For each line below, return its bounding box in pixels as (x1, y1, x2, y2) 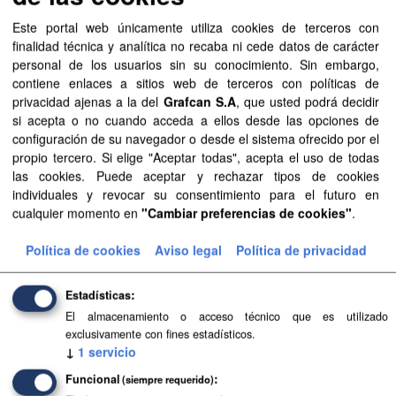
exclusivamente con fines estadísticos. (65, 325, 255, 342)
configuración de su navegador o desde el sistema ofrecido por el (12, 129, 379, 148)
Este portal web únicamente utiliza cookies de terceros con (12, 18, 379, 36)
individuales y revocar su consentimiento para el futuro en (12, 185, 379, 203)
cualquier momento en (12, 203, 141, 222)
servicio (88, 342, 136, 361)
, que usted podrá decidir (235, 92, 380, 110)
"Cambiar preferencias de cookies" (141, 203, 352, 222)
